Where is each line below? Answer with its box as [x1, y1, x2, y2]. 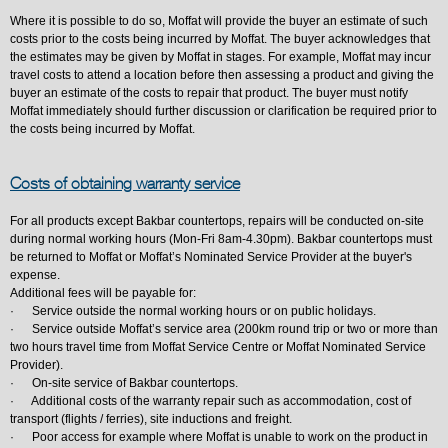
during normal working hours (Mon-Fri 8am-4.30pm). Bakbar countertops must [10, 232, 432, 246]
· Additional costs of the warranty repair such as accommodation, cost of [10, 394, 411, 408]
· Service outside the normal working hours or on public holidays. [10, 304, 376, 318]
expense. [10, 268, 60, 282]
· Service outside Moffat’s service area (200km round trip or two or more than [10, 322, 438, 336]
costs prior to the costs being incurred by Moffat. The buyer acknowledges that [10, 32, 430, 46]
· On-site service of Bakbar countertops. [10, 376, 238, 390]
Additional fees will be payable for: [10, 286, 196, 300]
